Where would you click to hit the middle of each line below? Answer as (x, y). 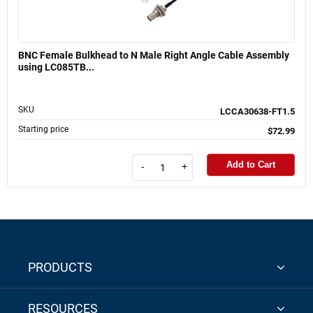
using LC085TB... (56, 67)
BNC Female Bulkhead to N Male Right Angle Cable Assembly (154, 55)
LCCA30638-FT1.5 (257, 111)
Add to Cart (251, 165)
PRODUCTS (60, 268)
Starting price (43, 129)
